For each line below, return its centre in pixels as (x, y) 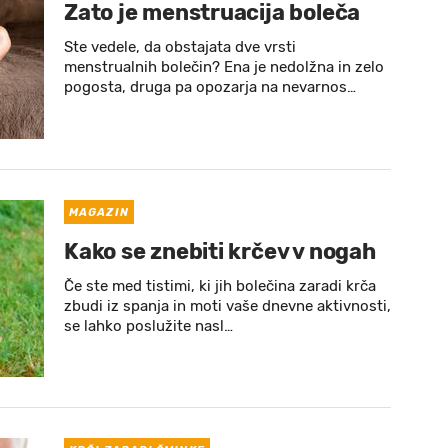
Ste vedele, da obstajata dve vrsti (180, 47)
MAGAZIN (99, 212)
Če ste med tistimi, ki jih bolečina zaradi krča (220, 286)
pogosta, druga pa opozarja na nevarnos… (210, 87)
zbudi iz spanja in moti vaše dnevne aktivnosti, (227, 306)
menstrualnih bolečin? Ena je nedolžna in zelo (224, 67)
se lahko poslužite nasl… (148, 326)
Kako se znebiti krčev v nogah (220, 251)
